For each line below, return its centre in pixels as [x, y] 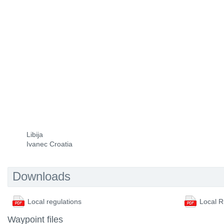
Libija [35, 134]
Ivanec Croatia [49, 144]
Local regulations [54, 201]
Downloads [41, 176]
